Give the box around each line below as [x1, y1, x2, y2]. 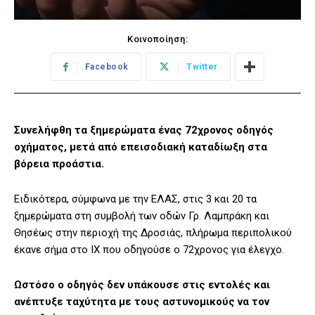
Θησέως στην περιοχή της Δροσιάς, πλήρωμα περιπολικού [14, 226, 292, 240]
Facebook [84, 62, 129, 72]
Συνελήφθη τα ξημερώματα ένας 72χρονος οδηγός [14, 124, 274, 137]
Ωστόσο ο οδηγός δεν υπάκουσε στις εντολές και [14, 278, 270, 292]
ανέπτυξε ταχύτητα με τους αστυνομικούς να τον [14, 295, 269, 309]
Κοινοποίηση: [127, 34, 188, 45]
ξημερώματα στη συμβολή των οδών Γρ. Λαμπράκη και [14, 210, 269, 223]
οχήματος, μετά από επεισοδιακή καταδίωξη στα [14, 141, 267, 154]
